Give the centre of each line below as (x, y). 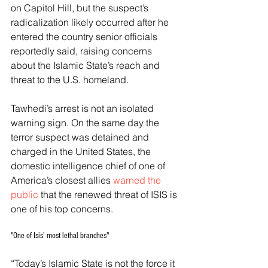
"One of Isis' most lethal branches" (60, 236)
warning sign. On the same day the (86, 123)
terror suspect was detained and (81, 137)
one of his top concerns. (63, 209)
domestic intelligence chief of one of (89, 166)
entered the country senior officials (85, 36)
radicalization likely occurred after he (91, 22)
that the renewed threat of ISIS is (109, 194)
